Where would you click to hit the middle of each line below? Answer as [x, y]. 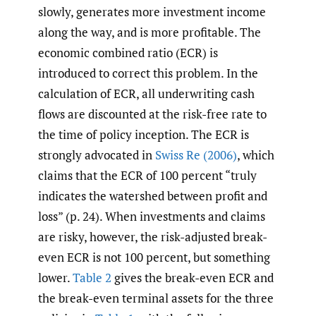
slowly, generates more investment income [152, 11]
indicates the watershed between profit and [153, 195]
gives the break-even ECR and [193, 277]
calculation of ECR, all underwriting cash [146, 93]
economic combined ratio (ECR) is [128, 52]
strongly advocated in [97, 154]
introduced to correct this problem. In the [148, 73]
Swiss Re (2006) [196, 154]
